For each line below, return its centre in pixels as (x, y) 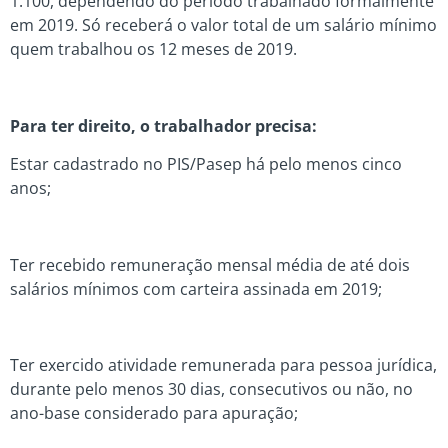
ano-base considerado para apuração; (154, 413)
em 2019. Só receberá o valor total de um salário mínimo (223, 24)
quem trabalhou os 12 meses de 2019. (153, 48)
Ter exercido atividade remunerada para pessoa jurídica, (223, 365)
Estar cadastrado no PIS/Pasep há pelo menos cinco (206, 163)
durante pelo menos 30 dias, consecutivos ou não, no (211, 389)
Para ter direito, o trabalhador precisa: (163, 125)
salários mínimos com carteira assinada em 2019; (196, 288)
